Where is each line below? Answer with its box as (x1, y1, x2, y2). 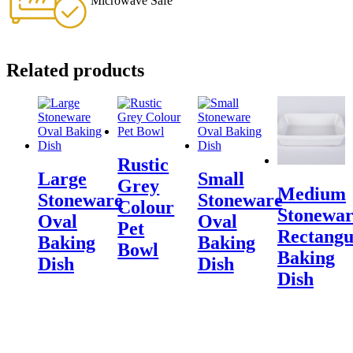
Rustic (117, 154, 169, 176)
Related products (6, 59, 144, 80)
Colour (117, 197, 175, 218)
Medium (277, 183, 346, 204)
